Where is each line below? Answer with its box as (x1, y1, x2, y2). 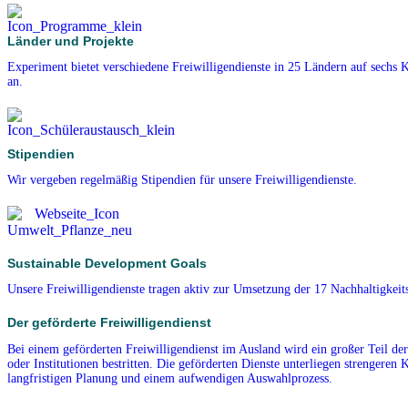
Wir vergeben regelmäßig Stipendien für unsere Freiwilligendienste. (7, 172, 357, 187)
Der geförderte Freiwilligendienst (7, 314, 211, 330)
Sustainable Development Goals (7, 255, 207, 270)
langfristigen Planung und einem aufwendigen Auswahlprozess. (7, 371, 332, 385)
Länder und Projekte (7, 33, 134, 48)
